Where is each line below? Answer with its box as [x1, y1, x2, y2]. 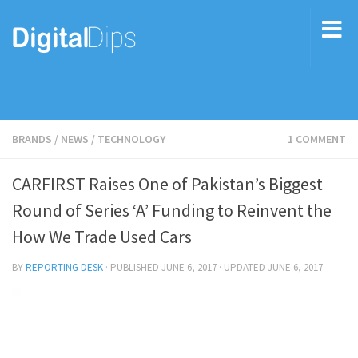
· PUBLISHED [105, 261, 161, 274]
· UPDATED [217, 261, 268, 274]
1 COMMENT [288, 132, 346, 146]
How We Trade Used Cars [12, 225, 192, 248]
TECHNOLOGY [97, 132, 165, 146]
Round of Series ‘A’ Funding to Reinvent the [12, 199, 332, 221]
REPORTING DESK [26, 261, 103, 274]
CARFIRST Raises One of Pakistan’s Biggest [12, 173, 323, 195]
